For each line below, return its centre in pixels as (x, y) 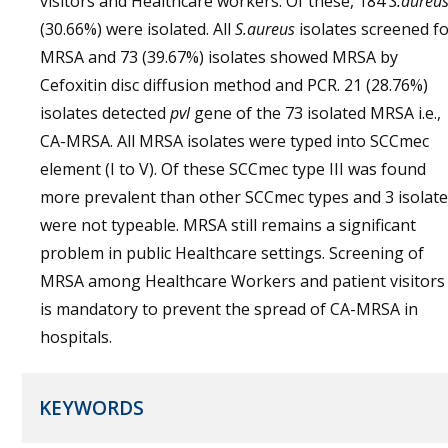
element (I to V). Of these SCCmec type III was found (233, 169)
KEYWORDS (91, 408)
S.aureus (265, 29)
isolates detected (105, 113)
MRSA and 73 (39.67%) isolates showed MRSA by (219, 57)
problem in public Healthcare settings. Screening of (232, 253)
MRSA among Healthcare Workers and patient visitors (242, 281)
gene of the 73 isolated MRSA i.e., (315, 113)
